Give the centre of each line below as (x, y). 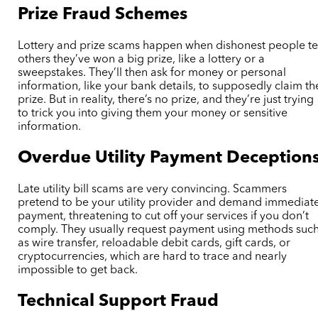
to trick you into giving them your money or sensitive (153, 114)
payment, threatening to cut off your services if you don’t (164, 216)
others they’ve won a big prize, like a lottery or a (142, 60)
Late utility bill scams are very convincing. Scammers (153, 189)
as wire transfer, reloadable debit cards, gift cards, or (154, 243)
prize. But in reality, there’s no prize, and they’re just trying (166, 100)
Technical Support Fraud (119, 301)
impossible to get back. (78, 270)
